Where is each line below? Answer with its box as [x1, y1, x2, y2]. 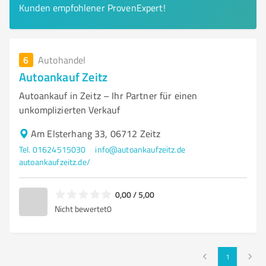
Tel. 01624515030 [19, 144, 86, 155]
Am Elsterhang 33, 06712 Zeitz [31, 127, 161, 140]
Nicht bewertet [55, 202, 107, 214]
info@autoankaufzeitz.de [95, 144, 185, 155]
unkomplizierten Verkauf [19, 103, 121, 116]
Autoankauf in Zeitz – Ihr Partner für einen [19, 89, 198, 102]
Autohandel [38, 53, 86, 66]
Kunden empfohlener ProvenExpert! [19, 1, 166, 14]
